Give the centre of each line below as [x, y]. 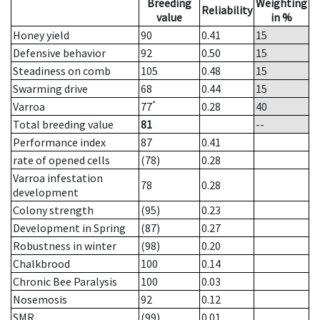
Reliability [227, 10]
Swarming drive [50, 89]
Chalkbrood [41, 264]
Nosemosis [40, 300]
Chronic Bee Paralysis [65, 282]
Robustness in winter [65, 246]
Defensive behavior [59, 53]
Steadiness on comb [62, 71]
